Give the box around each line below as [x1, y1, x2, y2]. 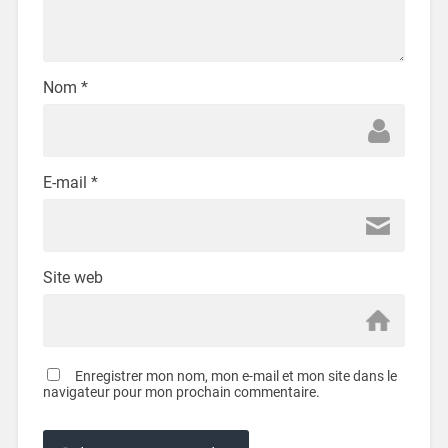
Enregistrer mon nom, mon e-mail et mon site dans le [74, 367, 397, 384]
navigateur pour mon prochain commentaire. [42, 383, 320, 400]
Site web [42, 267, 103, 287]
